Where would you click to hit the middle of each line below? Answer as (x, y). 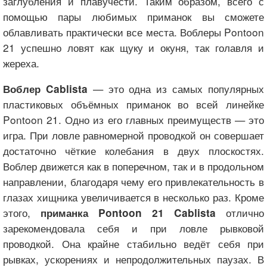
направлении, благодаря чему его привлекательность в (133, 181)
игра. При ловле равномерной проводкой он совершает (133, 135)
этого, (22, 212)
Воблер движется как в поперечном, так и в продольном (133, 166)
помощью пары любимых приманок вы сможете (133, 16)
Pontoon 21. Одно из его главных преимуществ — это (133, 119)
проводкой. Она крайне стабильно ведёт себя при (133, 243)
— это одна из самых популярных (176, 88)
